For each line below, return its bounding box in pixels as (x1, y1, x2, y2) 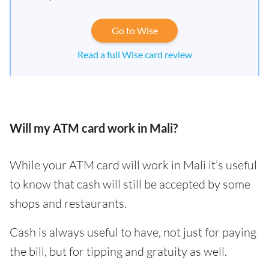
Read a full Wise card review (77, 49, 192, 60)
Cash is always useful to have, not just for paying (10, 225, 256, 240)
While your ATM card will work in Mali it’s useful (10, 157, 257, 172)
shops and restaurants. (10, 196, 127, 211)
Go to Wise (111, 25, 158, 36)
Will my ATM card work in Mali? (10, 121, 178, 135)
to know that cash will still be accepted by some (10, 177, 250, 192)
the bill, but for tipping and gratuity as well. (10, 244, 227, 259)
